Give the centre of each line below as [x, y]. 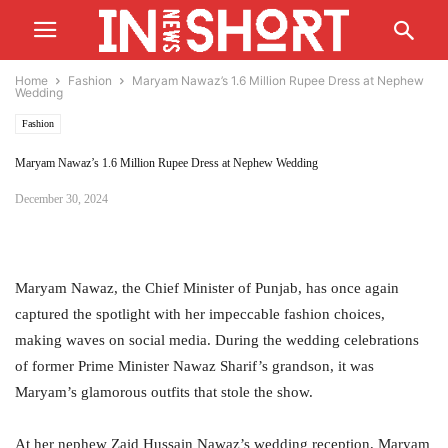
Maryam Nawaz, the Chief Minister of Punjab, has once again [207, 288]
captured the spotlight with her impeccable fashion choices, [200, 314]
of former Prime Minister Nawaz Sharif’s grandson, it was [194, 366]
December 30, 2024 [61, 199]
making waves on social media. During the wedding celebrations [217, 340]
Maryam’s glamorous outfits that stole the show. [164, 392]
